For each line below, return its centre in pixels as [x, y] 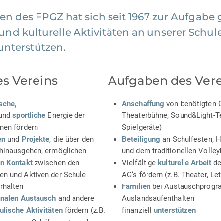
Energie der [65, 116]
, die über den [72, 139]
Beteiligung [141, 139]
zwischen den [56, 163]
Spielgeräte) [142, 128]
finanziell [138, 210]
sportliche [29, 116]
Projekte [36, 139]
